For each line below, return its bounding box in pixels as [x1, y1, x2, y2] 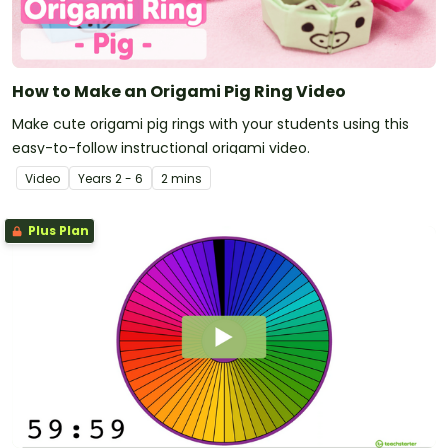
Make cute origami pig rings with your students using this [12, 114, 409, 135]
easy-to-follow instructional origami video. [12, 138, 310, 159]
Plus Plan [25, 222, 89, 240]
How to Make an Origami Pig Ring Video [12, 80, 346, 104]
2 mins [161, 170, 202, 188]
